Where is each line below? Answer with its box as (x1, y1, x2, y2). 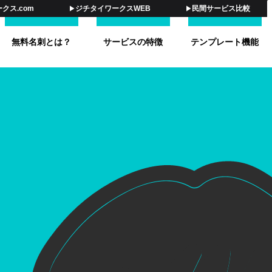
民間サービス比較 (192, 4, 250, 13)
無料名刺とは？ (12, 37, 72, 47)
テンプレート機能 (191, 37, 259, 47)
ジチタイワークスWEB (75, 4, 151, 13)
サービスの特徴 (103, 37, 163, 47)
